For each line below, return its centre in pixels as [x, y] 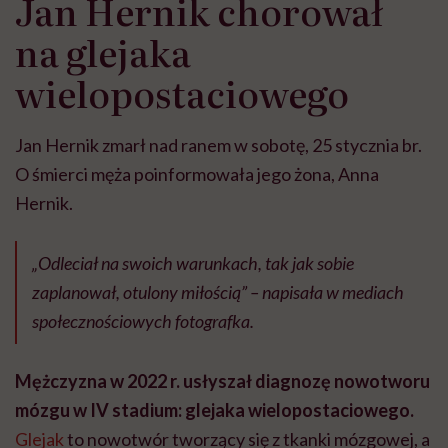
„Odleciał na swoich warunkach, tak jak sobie [193, 263]
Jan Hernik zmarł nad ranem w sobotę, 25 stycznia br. [218, 145]
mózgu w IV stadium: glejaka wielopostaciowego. [214, 410]
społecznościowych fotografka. [143, 321]
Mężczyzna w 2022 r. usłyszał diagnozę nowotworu [222, 381]
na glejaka [103, 52]
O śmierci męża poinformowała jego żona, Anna [197, 174]
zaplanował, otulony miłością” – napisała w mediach [218, 292]
